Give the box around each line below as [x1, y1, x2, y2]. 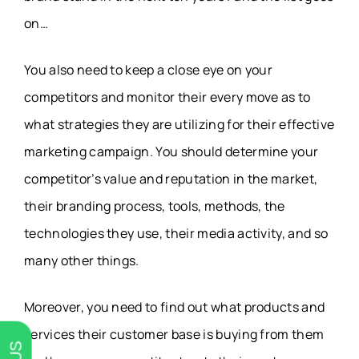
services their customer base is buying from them [24, 325, 325, 344]
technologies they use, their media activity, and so [24, 224, 329, 243]
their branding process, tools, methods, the [24, 197, 285, 216]
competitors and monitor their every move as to [24, 88, 311, 107]
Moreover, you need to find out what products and [24, 298, 325, 317]
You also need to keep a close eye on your [24, 61, 273, 79]
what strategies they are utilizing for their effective [24, 115, 335, 134]
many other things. [24, 252, 139, 270]
